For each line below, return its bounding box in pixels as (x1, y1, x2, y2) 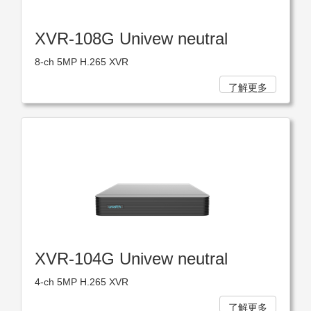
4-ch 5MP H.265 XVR (35, 276, 128, 288)
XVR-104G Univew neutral (35, 249, 228, 269)
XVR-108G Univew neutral (35, 29, 228, 49)
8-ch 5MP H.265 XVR (35, 56, 128, 68)
